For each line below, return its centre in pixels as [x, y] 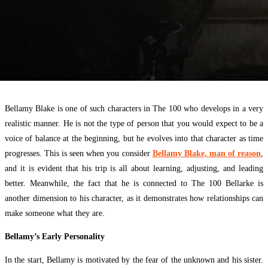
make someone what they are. [55, 213]
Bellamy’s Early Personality [55, 236]
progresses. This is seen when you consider [79, 153]
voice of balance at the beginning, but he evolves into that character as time [134, 138]
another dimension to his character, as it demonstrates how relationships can [134, 198]
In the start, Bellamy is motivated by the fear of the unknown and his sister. [134, 260]
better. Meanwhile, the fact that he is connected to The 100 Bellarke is [134, 183]
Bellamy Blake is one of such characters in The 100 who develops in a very [134, 108]
